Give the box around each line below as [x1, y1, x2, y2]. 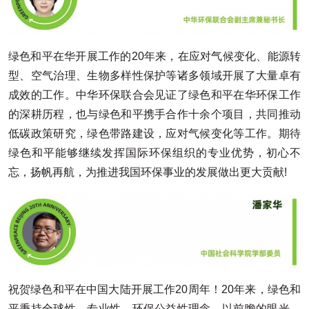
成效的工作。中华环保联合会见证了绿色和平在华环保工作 [8, 89, 301, 101]
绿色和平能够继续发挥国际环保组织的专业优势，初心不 [8, 147, 301, 159]
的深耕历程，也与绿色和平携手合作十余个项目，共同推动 [8, 108, 301, 121]
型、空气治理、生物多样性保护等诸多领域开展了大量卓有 [8, 70, 301, 82]
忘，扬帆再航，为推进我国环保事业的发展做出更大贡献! [8, 166, 287, 179]
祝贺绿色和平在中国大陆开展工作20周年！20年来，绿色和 [8, 283, 301, 296]
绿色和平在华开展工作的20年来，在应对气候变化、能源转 [8, 50, 301, 63]
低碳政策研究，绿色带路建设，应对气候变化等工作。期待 [8, 128, 301, 140]
